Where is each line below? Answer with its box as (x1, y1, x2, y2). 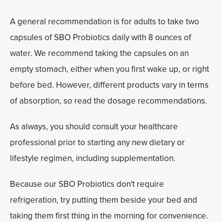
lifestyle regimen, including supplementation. (10, 152, 175, 165)
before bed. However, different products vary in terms (10, 79, 209, 91)
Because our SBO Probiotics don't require (10, 178, 164, 190)
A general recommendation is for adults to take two (10, 15, 199, 28)
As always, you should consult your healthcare (10, 120, 178, 133)
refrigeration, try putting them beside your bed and (10, 194, 197, 206)
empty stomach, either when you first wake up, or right (10, 63, 209, 75)
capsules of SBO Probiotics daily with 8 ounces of (10, 31, 191, 44)
